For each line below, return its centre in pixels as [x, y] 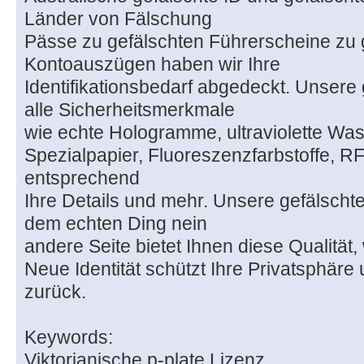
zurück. [55, 292]
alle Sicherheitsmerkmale [130, 110]
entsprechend [82, 178]
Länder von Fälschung [118, 19]
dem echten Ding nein [116, 224]
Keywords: [69, 338]
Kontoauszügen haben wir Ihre [152, 65]
